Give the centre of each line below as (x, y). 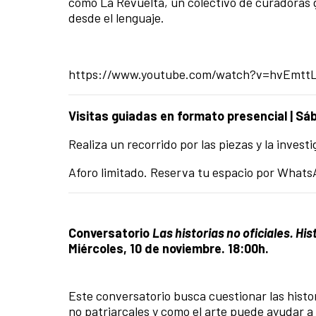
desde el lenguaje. (116, 17)
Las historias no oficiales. (224, 232)
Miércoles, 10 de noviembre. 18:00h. (169, 248)
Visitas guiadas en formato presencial (179, 115)
